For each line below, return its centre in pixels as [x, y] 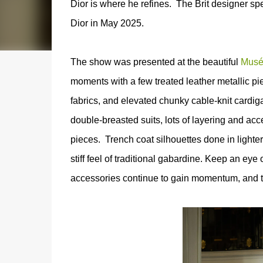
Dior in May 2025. [107, 23]
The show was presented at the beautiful [155, 62]
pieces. [86, 139]
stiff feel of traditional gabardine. [137, 159]
